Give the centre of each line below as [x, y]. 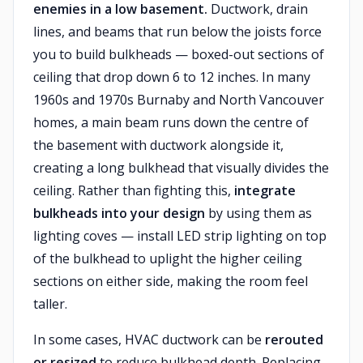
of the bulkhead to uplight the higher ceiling [168, 258]
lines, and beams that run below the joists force [177, 32]
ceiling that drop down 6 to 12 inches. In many [172, 77]
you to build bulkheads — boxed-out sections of [179, 54]
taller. [50, 304]
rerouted [294, 340]
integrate [265, 190]
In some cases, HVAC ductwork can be [149, 340]
